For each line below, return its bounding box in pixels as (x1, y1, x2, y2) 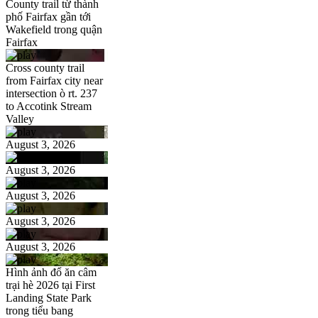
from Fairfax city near (6, 75, 103, 87)
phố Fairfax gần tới (6, 11, 91, 23)
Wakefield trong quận (6, 23, 102, 36)
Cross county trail (6, 62, 84, 75)
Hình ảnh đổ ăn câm (6, 266, 97, 279)
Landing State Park (6, 292, 92, 305)
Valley (6, 113, 34, 126)
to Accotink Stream (6, 100, 92, 113)
